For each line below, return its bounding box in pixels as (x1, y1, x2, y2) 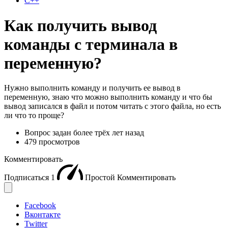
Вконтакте (24, 210, 61, 219)
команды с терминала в (4, 35, 178, 53)
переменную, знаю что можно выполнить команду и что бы (4, 93, 212, 102)
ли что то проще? (4, 111, 64, 120)
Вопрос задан (24, 128, 73, 137)
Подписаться (4, 173, 51, 182)
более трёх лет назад (73, 128, 144, 137)
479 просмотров (24, 137, 80, 147)
